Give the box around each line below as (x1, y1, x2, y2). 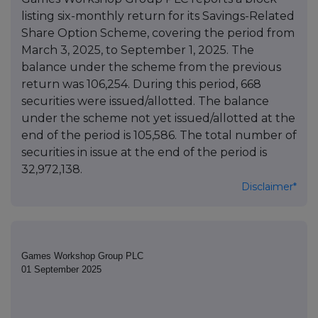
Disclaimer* (241, 180, 297, 194)
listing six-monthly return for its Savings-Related (21, 9, 295, 23)
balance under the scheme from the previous (21, 60, 281, 75)
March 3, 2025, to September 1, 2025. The (21, 43, 254, 57)
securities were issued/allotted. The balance (21, 94, 269, 109)
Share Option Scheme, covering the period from (21, 26, 295, 40)
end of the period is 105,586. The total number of (21, 128, 297, 143)
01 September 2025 (21, 264, 102, 275)
